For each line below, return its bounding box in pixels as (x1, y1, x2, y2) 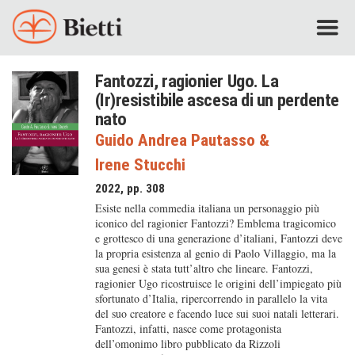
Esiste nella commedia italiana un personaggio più (94, 200, 319, 216)
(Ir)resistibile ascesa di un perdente (94, 90, 339, 110)
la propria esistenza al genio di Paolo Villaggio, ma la (94, 246, 336, 261)
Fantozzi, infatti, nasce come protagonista (94, 321, 281, 336)
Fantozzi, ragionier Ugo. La (94, 71, 279, 91)
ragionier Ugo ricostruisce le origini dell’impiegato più (94, 276, 342, 291)
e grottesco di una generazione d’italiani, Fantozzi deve (94, 231, 342, 246)
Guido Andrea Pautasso (94, 131, 255, 150)
